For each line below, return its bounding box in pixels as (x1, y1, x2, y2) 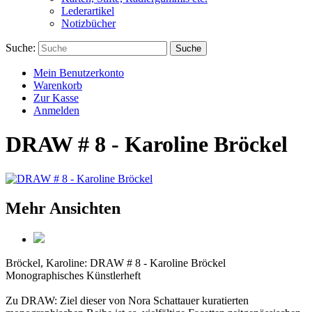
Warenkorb (33, 79, 82, 91)
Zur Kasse (33, 92, 79, 104)
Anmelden (33, 104, 79, 116)
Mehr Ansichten (6, 198, 120, 217)
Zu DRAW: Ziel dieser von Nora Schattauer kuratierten (6, 294, 249, 306)
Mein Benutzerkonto (33, 67, 124, 79)
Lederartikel (61, 5, 114, 17)
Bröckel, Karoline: (6, 256, 87, 269)
